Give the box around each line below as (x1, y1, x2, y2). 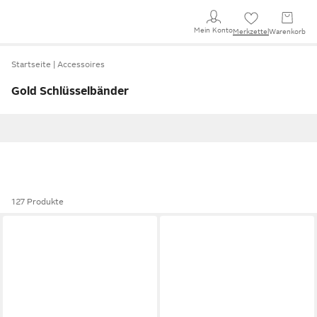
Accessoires (57, 59, 105, 69)
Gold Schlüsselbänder (11, 85, 129, 98)
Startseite (11, 59, 51, 69)
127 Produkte (11, 197, 64, 207)
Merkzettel (233, 28, 269, 35)
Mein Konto (194, 25, 233, 34)
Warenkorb (269, 28, 306, 35)
